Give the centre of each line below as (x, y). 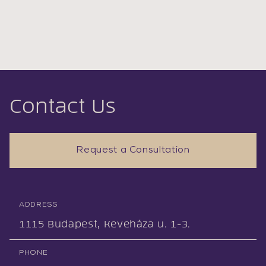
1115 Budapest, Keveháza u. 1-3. (105, 224)
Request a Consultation (133, 150)
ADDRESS (38, 205)
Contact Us (63, 106)
